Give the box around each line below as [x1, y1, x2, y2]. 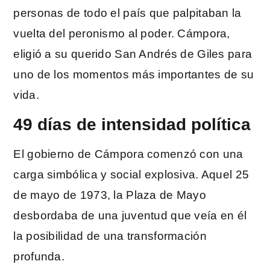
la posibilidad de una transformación [13, 229, 207, 242]
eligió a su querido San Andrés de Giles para [13, 48, 253, 61]
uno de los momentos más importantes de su [13, 68, 254, 81]
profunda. [13, 250, 65, 263]
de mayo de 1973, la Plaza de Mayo [13, 188, 206, 201]
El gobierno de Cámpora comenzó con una [13, 147, 243, 160]
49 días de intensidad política [13, 115, 251, 134]
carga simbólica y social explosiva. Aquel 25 [13, 168, 250, 181]
